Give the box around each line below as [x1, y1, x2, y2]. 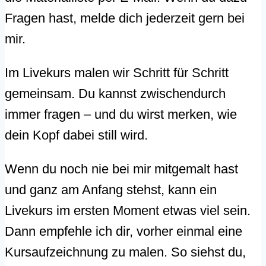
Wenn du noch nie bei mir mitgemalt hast [5, 161, 238, 177]
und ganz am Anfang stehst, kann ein [5, 182, 217, 198]
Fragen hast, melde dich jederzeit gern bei [5, 11, 245, 26]
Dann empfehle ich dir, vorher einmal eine [5, 224, 242, 239]
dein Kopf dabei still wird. [5, 128, 151, 143]
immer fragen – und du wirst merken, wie [5, 107, 237, 122]
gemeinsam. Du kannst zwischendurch [5, 86, 226, 102]
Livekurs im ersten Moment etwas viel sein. [5, 203, 251, 218]
